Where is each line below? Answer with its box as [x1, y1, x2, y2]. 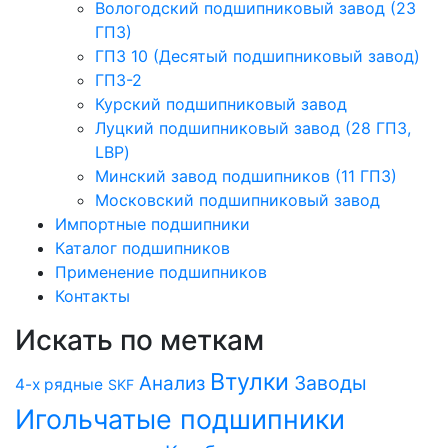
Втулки [210, 366, 289, 396]
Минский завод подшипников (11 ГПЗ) [95, 165, 397, 186]
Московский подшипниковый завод [95, 189, 380, 210]
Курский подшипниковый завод [95, 93, 347, 114]
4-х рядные [15, 374, 103, 394]
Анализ [139, 371, 205, 395]
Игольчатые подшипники [15, 402, 345, 435]
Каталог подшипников [55, 237, 230, 258]
